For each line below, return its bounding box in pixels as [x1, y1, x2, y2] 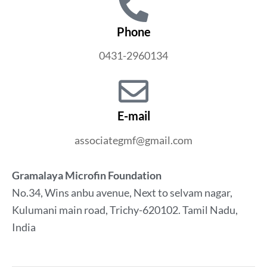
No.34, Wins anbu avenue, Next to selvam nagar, [12, 186, 232, 200]
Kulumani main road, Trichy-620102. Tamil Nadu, [12, 203, 238, 217]
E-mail [117, 108, 150, 123]
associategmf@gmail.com [74, 133, 193, 147]
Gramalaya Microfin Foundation [12, 169, 162, 182]
